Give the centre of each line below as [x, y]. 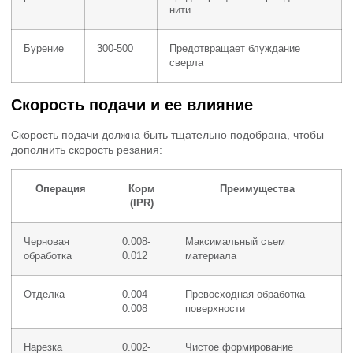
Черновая [46, 242]
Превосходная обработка [245, 294]
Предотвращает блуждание [235, 49]
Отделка [44, 294]
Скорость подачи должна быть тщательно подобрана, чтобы [167, 135]
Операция [61, 189]
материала [211, 256]
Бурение [44, 49]
